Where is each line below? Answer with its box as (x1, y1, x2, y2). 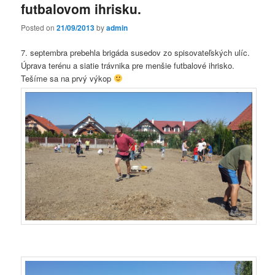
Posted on (21, 22, 57, 33)
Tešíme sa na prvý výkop (21, 72, 114, 85)
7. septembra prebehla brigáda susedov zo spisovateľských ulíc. (21, 47, 250, 59)
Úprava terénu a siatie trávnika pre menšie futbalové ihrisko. (21, 60, 235, 72)
